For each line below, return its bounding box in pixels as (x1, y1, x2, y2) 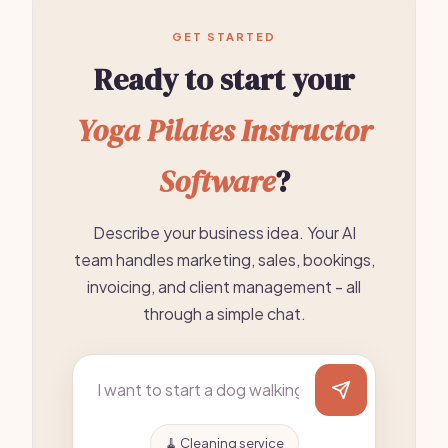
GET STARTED (172, 30, 276, 43)
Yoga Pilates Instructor (76, 110, 372, 151)
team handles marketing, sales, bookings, (73, 249, 375, 270)
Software (158, 161, 275, 202)
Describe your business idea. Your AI (92, 222, 356, 243)
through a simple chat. (142, 303, 306, 324)
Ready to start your (93, 59, 355, 100)
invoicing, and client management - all (87, 276, 361, 297)
